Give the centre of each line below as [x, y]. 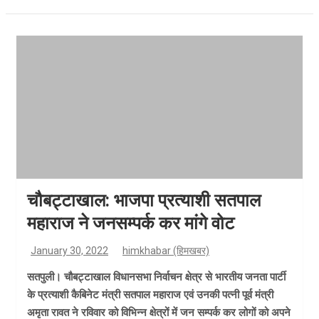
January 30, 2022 [69, 251]
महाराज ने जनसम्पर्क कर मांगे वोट [131, 223]
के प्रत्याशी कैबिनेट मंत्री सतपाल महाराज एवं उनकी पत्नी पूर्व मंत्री [150, 295]
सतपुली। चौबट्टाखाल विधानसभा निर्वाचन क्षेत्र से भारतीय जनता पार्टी [156, 277]
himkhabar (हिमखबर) [166, 251]
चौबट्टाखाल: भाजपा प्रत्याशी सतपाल [144, 200]
